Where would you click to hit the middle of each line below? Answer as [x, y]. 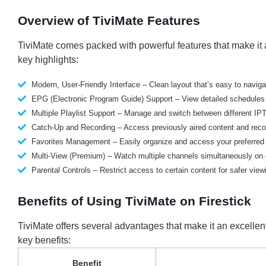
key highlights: [48, 59]
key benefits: [44, 240]
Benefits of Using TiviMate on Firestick [134, 201]
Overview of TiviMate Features [109, 20]
